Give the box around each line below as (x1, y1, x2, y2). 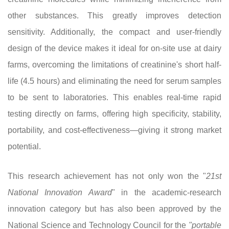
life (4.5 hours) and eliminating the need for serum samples (8, 77, 221, 85)
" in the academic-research (111, 188, 222, 197)
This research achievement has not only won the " (8, 172, 206, 180)
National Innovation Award (8, 188, 112, 197)
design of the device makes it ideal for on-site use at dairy (8, 44, 221, 53)
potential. (8, 142, 41, 151)
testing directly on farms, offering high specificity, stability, (8, 109, 221, 118)
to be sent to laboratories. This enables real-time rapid (8, 93, 221, 102)
